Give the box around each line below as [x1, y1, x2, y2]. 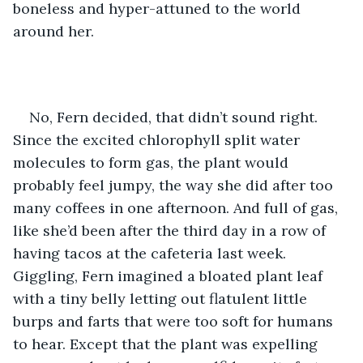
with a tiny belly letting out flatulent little [13, 288, 311, 308]
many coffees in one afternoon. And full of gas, [13, 198, 342, 217]
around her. [13, 21, 98, 41]
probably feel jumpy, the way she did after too [13, 175, 337, 194]
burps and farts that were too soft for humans [13, 311, 337, 331]
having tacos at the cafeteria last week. [13, 243, 290, 263]
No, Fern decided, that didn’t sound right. [29, 107, 322, 126]
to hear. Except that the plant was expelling [13, 334, 322, 353]
